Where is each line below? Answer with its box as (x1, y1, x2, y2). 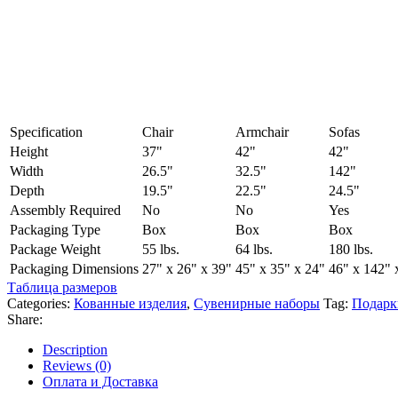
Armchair (235, 124, 289, 140)
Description (43, 342, 107, 358)
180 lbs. (329, 242, 373, 258)
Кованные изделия (74, 296, 187, 312)
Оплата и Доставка (43, 374, 158, 390)
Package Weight (10, 242, 100, 258)
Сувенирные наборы (194, 296, 320, 312)
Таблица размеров (7, 280, 117, 296)
